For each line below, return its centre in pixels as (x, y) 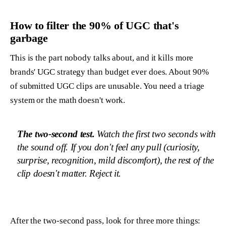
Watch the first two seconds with (155, 134)
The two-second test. (56, 134)
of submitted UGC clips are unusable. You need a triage (107, 86)
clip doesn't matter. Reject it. (69, 173)
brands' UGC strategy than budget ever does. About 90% (109, 72)
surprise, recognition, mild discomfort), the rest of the (116, 160)
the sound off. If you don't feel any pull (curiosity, (108, 147)
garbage (29, 38)
